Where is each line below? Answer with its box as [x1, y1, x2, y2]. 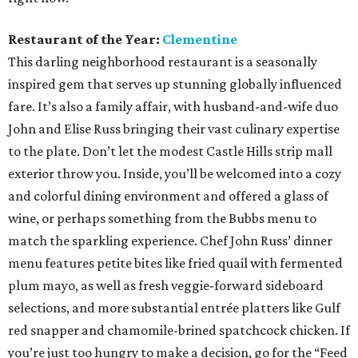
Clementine [162, 30, 237, 47]
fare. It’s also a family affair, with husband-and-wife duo [8, 97, 338, 114]
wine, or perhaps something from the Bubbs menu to [8, 209, 316, 226]
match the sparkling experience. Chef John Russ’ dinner [8, 232, 332, 249]
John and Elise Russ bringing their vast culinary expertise [8, 120, 340, 137]
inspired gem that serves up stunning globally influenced [8, 75, 342, 92]
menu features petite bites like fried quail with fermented [8, 254, 343, 271]
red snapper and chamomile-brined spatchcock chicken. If [8, 321, 350, 338]
